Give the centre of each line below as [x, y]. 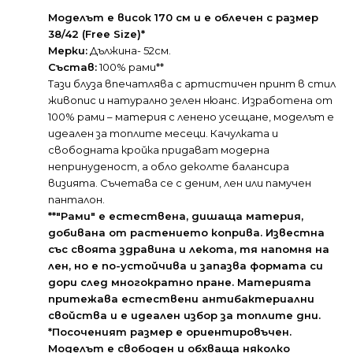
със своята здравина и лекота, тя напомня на [189, 249]
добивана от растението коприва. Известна [186, 233]
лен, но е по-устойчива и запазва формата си [186, 266]
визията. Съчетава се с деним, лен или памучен [180, 183]
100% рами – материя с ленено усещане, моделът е [191, 117]
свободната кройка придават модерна [159, 150]
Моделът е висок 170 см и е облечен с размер [183, 18]
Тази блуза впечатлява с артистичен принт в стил [192, 84]
